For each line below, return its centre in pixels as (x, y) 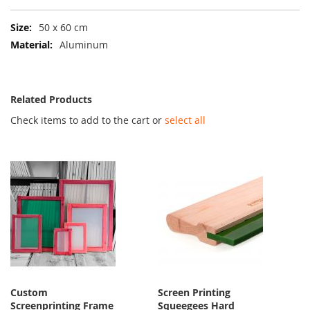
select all (185, 120)
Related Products (51, 100)
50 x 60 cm (63, 28)
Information (37, 41)
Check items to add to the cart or (88, 120)
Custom (29, 293)
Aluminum (84, 45)
